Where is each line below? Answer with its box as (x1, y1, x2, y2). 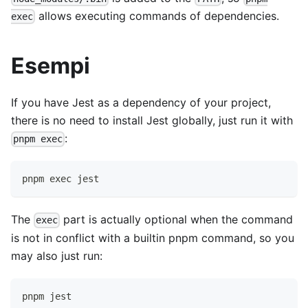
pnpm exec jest (22, 173, 99, 185)
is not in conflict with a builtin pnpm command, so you (11, 230, 294, 245)
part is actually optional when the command (60, 212, 294, 227)
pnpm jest (22, 290, 71, 302)
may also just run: (11, 248, 102, 263)
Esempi (11, 52, 90, 80)
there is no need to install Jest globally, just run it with (11, 113, 293, 128)
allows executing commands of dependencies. (35, 9, 280, 23)
